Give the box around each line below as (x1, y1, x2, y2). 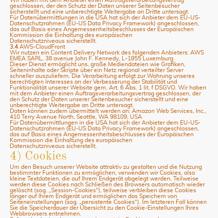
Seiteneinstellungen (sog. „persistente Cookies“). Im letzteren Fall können (10, 199, 207, 205)
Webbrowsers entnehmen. (10, 210, 81, 217)
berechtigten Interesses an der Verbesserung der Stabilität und (10, 78, 177, 85)
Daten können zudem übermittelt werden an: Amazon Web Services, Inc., (10, 108, 206, 114)
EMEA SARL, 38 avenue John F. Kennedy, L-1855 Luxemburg (10, 55, 173, 61)
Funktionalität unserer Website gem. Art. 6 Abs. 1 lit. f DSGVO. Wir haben (10, 84, 206, 91)
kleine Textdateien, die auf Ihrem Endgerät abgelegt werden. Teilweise (10, 175, 199, 182)
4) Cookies (10, 150, 67, 163)
